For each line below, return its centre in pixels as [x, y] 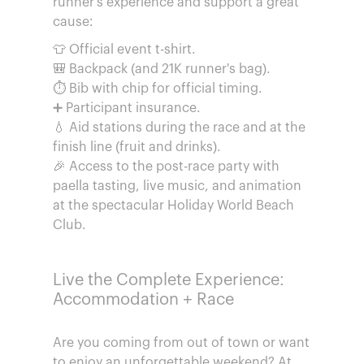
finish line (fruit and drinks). [137, 147]
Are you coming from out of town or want [181, 343]
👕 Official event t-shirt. [124, 50]
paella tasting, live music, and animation [177, 186]
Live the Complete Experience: [169, 280]
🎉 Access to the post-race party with [166, 167]
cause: [73, 22]
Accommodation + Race [143, 300]
